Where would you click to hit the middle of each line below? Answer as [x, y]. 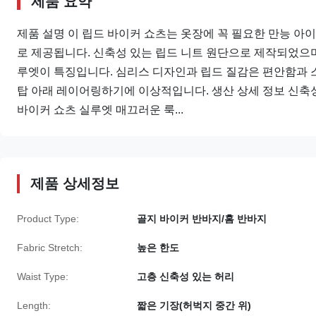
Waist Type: [43, 277]
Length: [34, 306]
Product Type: [48, 219]
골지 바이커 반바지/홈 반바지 [202, 219]
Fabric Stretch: [50, 248]
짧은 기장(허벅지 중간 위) [194, 306]
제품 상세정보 [75, 184]
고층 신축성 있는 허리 [186, 277]
